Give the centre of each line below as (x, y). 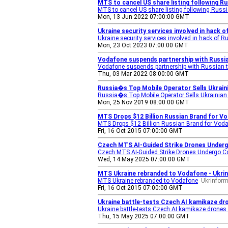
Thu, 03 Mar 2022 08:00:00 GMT (143, 74)
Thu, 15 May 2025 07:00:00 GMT (144, 216)
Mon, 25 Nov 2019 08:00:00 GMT (144, 102)
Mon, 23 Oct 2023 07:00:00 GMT (143, 45)
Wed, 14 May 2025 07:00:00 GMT (144, 159)
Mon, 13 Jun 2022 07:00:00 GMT (144, 17)
